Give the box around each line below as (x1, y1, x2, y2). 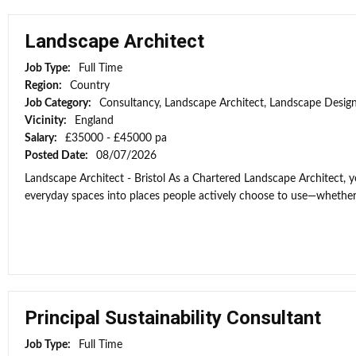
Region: (25, 80, 64, 91)
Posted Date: (25, 150, 91, 161)
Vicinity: (25, 115, 69, 126)
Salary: (25, 133, 60, 144)
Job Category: (25, 98, 94, 109)
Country (70, 80, 110, 91)
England (75, 115, 114, 126)
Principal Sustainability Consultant (25, 307, 321, 329)
